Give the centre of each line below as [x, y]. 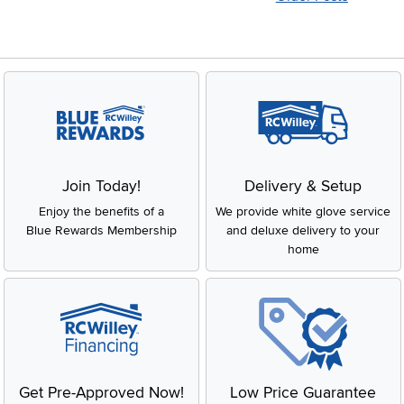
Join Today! [101, 186]
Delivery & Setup [303, 186]
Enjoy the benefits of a [101, 211]
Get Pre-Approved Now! [101, 392]
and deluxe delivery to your [303, 230]
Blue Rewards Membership [101, 230]
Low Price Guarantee [303, 392]
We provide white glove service [303, 211]
